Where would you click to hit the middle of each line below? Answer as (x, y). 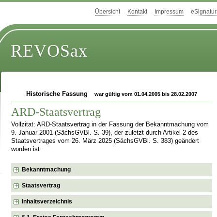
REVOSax (49, 51)
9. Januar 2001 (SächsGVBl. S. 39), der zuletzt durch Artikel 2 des (105, 132)
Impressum (169, 12)
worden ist (26, 149)
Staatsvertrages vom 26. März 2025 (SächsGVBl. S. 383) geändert (105, 141)
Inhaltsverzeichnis (47, 201)
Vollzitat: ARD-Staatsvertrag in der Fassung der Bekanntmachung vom (110, 124)
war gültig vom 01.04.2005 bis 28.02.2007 (146, 94)
